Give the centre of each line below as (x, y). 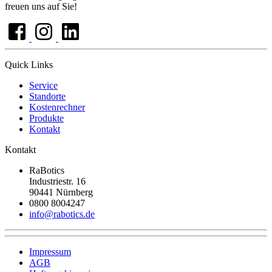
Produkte (46, 118)
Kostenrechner (57, 107)
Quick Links (29, 65)
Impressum (50, 252)
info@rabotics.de (62, 214)
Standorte (47, 97)
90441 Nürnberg (61, 192)
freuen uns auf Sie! (41, 7)
